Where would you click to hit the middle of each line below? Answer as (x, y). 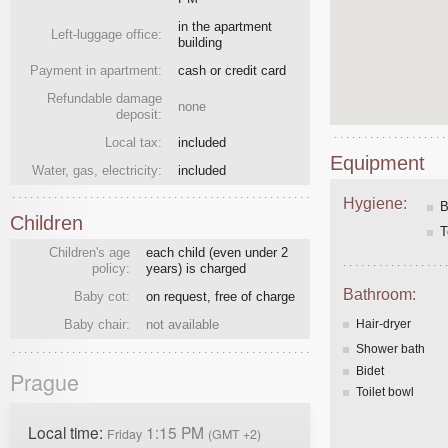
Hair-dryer (384, 324)
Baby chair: (97, 324)
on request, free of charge (220, 296)
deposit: (139, 115)
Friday (124, 433)
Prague (44, 382)
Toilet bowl (385, 391)
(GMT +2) (234, 433)
